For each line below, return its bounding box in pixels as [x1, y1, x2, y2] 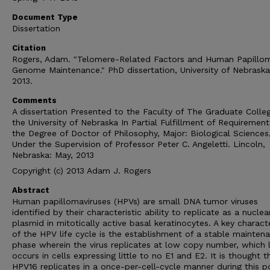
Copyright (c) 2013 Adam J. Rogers [12, 166, 151, 175]
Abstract [12, 186, 49, 195]
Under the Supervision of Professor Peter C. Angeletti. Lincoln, [12, 139, 265, 149]
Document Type [12, 13, 78, 22]
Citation [12, 43, 46, 52]
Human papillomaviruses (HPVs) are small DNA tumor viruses [12, 196, 258, 206]
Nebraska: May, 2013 [12, 150, 94, 160]
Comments [12, 96, 57, 105]
